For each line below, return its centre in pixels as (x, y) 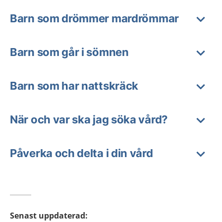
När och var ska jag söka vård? (89, 119)
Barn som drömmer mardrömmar (94, 18)
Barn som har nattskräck (74, 86)
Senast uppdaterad (48, 216)
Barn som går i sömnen (69, 52)
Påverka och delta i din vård (82, 153)
